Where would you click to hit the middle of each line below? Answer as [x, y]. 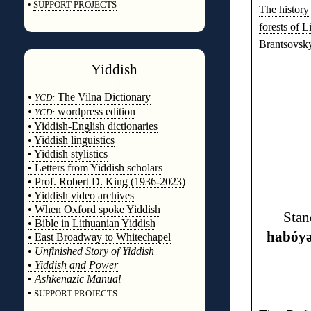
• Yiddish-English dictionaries [92, 126]
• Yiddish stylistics [67, 154]
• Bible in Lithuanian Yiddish [91, 223]
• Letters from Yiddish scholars [95, 168]
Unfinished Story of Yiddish [94, 251]
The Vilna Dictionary [104, 97]
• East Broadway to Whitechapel [99, 237]
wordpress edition [95, 111]
